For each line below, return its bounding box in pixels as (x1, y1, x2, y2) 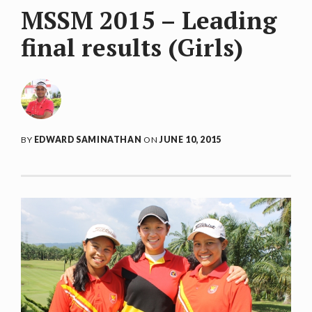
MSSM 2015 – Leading (21, 4, 276, 36)
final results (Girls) (21, 31, 243, 63)
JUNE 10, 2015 (159, 134, 221, 145)
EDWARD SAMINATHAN (33, 134, 142, 145)
